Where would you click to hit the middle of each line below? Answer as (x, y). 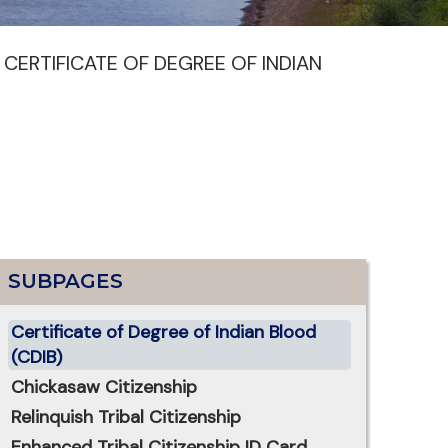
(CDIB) (36, 357)
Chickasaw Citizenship (103, 387)
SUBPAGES (65, 281)
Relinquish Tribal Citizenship (125, 417)
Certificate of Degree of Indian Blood (163, 332)
